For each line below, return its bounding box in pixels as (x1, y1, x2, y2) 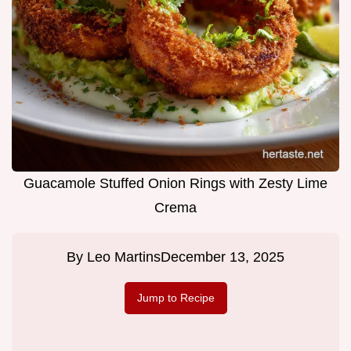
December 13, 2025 (161, 249, 284, 266)
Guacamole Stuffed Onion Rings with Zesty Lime (24, 175, 327, 192)
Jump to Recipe (136, 291, 215, 305)
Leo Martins (87, 249, 161, 266)
